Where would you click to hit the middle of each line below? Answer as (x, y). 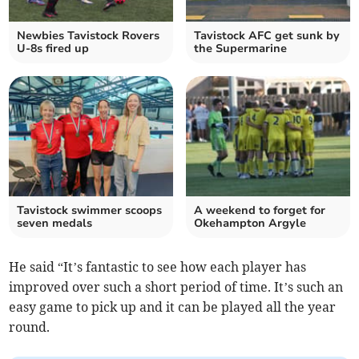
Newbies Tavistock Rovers (89, 36)
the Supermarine (240, 49)
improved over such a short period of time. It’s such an (176, 287)
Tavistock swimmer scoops (90, 211)
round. (30, 327)
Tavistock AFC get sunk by (267, 36)
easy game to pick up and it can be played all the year (173, 307)
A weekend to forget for (260, 211)
